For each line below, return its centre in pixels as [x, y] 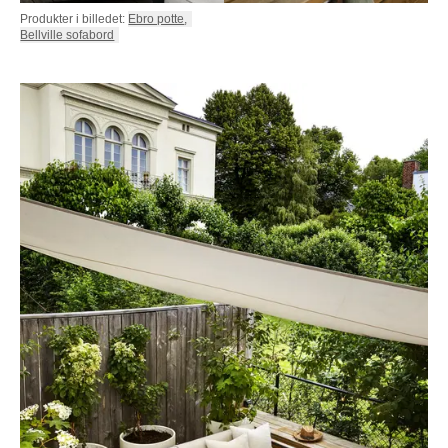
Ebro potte [156, 18]
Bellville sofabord [67, 34]
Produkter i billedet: [72, 18]
